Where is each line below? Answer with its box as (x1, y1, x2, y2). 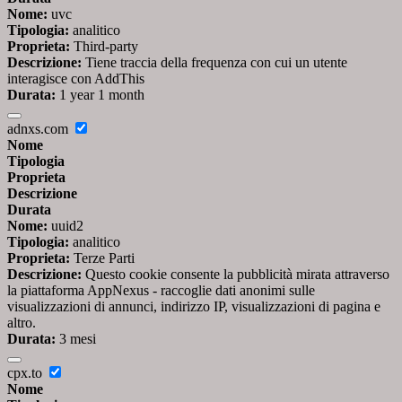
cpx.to (7, 365, 46, 381)
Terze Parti (70, 250, 135, 267)
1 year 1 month (56, 87, 144, 103)
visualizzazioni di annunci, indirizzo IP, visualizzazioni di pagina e (7, 299, 380, 315)
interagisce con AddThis (7, 71, 144, 87)
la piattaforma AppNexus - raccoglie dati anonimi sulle (7, 283, 315, 299)
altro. (7, 315, 36, 331)
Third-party (70, 39, 138, 55)
